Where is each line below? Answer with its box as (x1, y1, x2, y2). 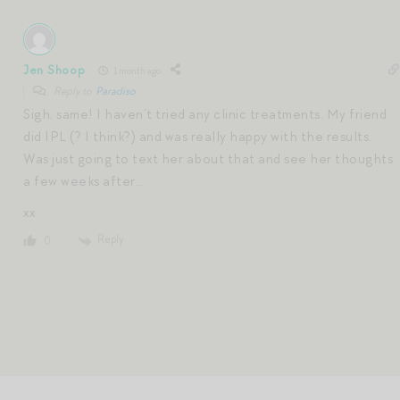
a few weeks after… (23, 172, 143, 191)
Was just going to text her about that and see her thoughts (23, 150, 393, 169)
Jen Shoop (23, 62, 86, 78)
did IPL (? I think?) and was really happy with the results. (23, 128, 372, 146)
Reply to (52, 84, 96, 99)
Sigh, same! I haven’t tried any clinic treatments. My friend (23, 105, 387, 124)
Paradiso (96, 84, 136, 99)
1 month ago (112, 63, 162, 77)
